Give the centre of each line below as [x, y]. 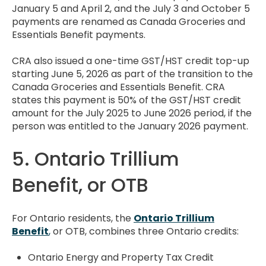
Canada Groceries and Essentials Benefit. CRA [118, 87]
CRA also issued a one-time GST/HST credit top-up [131, 61]
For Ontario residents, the [73, 218]
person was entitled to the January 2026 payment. [130, 126]
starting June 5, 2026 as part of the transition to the [132, 74]
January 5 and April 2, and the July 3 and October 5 [131, 8]
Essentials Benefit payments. [79, 34]
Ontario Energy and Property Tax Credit [121, 258]
